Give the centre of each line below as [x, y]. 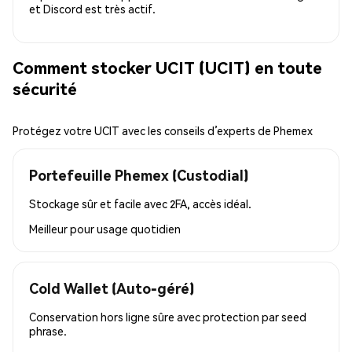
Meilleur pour [63, 229]
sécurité [45, 88]
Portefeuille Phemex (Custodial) [139, 175]
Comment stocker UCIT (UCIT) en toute [167, 67]
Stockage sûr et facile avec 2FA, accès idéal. [140, 204]
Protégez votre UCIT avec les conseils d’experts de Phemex [163, 131]
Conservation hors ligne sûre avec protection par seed [168, 317]
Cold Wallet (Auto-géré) [112, 288]
